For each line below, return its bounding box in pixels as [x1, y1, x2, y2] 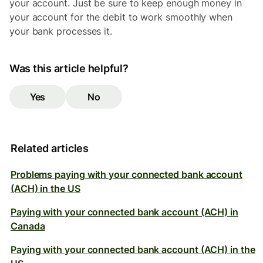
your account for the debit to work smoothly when [9, 11, 232, 23]
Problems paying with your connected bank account [11, 168, 242, 180]
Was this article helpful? [9, 62, 129, 75]
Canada [11, 220, 45, 232]
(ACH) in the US [11, 183, 80, 194]
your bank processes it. [9, 25, 113, 37]
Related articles [11, 142, 89, 154]
